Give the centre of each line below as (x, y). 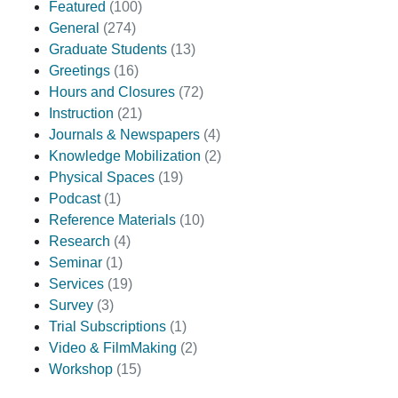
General (74, 28)
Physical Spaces (102, 177)
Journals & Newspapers (124, 134)
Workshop (81, 369)
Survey (71, 305)
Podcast (75, 198)
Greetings (80, 70)
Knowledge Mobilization (125, 155)
